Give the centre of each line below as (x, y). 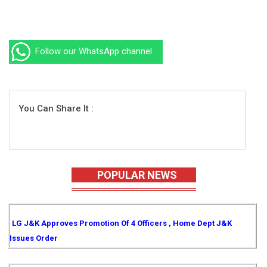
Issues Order (34, 238)
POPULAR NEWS (133, 175)
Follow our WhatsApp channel (92, 51)
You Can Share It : (56, 108)
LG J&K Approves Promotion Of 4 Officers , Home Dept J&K (122, 223)
